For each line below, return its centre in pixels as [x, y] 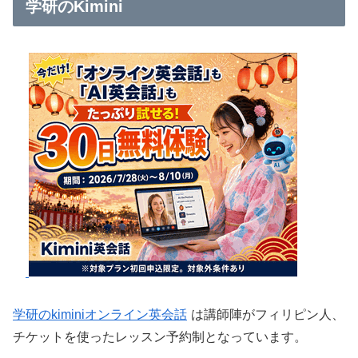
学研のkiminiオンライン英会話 [100, 315]
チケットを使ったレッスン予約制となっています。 [160, 337]
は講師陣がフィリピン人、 [268, 315]
